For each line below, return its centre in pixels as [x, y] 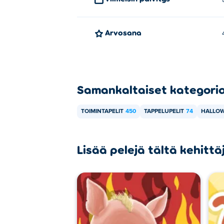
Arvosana [126, 32]
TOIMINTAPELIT [102, 111]
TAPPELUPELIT [164, 111]
